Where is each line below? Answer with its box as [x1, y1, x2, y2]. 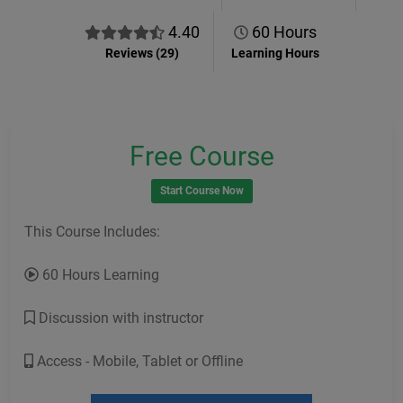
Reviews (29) [104, 46, 179, 60]
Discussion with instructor [35, 309, 203, 327]
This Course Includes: [24, 223, 160, 240]
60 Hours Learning [39, 266, 159, 283]
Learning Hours [230, 46, 319, 60]
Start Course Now [159, 184, 244, 197]
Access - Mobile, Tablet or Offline [33, 353, 243, 370]
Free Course [129, 140, 274, 172]
